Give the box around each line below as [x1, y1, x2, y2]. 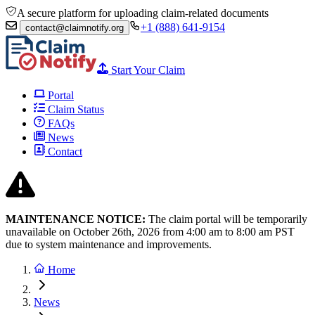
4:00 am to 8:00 [186, 226, 256, 238]
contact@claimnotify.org [25, 22, 124, 33]
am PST [256, 226, 295, 238]
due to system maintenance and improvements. [6, 238, 212, 250]
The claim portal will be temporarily [146, 213, 307, 225]
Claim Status [45, 103, 104, 115]
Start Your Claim [108, 64, 185, 76]
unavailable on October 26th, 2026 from [6, 226, 184, 238]
